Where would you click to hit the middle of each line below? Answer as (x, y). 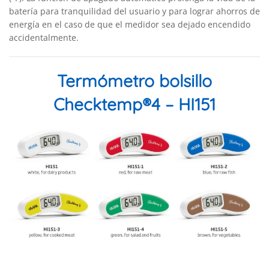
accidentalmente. (44, 38)
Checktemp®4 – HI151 (134, 104)
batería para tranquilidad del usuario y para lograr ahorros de (134, 11)
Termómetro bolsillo (134, 81)
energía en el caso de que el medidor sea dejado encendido (130, 25)
